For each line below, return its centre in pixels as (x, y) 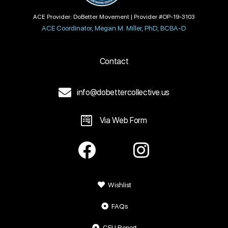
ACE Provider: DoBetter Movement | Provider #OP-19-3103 (114, 17)
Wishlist (120, 184)
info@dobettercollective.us (123, 92)
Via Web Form (123, 121)
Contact (114, 61)
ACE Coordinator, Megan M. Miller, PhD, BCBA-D (114, 28)
